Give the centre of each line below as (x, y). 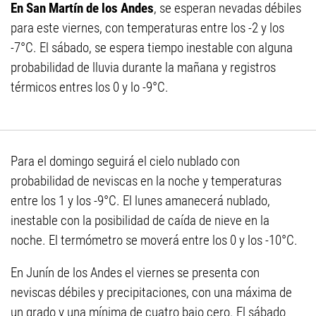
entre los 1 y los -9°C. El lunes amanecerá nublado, (140, 201)
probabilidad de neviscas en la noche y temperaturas (146, 181)
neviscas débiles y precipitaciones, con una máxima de (151, 293)
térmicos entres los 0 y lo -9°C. (90, 87)
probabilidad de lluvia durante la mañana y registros (143, 68)
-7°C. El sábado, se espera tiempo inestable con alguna (152, 48)
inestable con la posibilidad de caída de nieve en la (140, 221)
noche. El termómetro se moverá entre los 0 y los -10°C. (154, 241)
